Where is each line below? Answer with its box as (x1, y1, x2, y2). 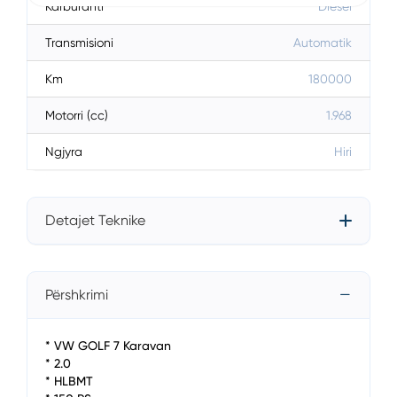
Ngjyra (45, 144, 82, 159)
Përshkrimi (45, 286, 108, 303)
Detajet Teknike (45, 212, 145, 229)
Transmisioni (45, 35, 113, 50)
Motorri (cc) (45, 108, 108, 122)
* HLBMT (45, 374, 93, 388)
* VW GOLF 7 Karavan (45, 339, 171, 353)
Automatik (293, 35, 352, 50)
